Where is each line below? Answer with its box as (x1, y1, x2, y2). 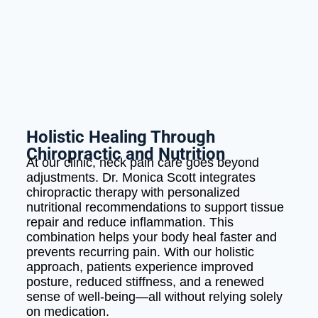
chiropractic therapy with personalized (26, 185, 240, 199)
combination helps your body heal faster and (26, 229, 277, 244)
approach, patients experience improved (26, 259, 253, 274)
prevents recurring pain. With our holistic (26, 244, 254, 259)
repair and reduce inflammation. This (26, 214, 234, 229)
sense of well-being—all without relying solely (26, 289, 283, 304)
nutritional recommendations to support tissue (26, 199, 284, 214)
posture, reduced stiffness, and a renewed (26, 274, 264, 289)
